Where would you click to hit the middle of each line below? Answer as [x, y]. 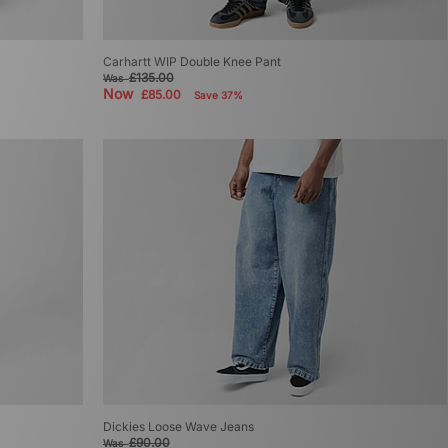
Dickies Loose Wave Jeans [178, 426]
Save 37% [218, 94]
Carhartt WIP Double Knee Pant [191, 61]
